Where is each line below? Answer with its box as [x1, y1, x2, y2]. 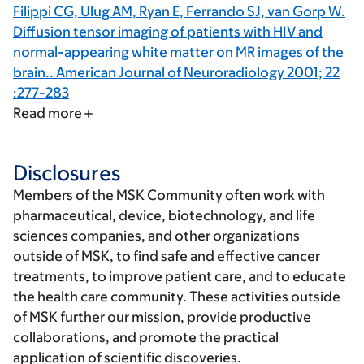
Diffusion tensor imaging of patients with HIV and [13, 24, 323, 41]
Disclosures [13, 160, 120, 185]
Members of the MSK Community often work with [13, 187, 325, 204]
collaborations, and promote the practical [13, 329, 279, 346]
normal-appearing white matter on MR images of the [13, 44, 344, 61]
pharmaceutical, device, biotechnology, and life [13, 207, 315, 224]
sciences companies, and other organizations [13, 227, 300, 245]
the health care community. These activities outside [13, 288, 340, 305]
